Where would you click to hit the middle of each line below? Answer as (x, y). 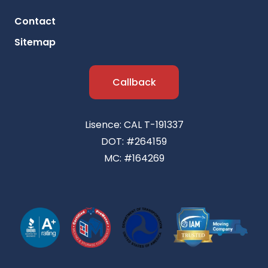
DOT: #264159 (134, 142)
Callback (134, 83)
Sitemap (35, 42)
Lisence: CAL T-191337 (134, 125)
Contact (35, 22)
